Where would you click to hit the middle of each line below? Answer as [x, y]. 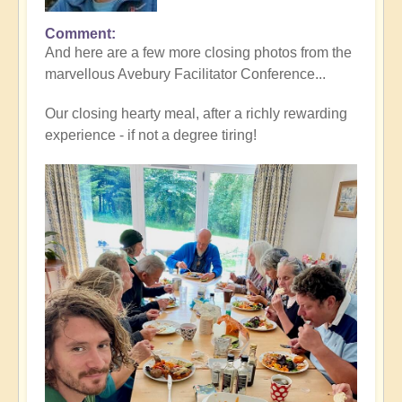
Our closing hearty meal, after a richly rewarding [196, 114]
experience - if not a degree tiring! [151, 135]
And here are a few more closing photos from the [198, 52]
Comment [78, 34]
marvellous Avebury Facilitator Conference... [185, 74]
